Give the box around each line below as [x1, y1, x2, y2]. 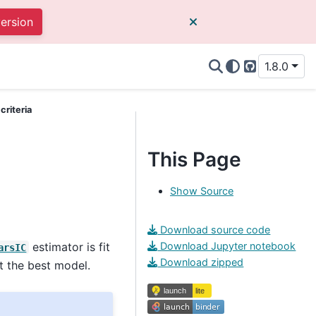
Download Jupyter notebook [157, 239, 296, 252]
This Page [147, 147, 241, 171]
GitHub [248, 67, 287, 82]
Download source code [157, 223, 271, 236]
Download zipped [157, 255, 244, 268]
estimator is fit [29, 239, 111, 254]
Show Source [170, 184, 233, 197]
